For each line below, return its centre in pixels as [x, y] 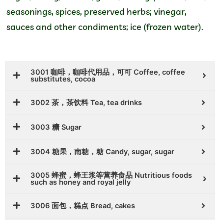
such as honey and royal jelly [81, 182]
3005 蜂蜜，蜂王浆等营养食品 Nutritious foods [111, 175]
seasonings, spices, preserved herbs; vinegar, [96, 11]
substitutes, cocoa [63, 79]
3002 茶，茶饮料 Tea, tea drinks [86, 103]
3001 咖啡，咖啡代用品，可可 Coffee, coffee [108, 72]
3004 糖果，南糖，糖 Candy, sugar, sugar [102, 152]
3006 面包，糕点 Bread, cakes [83, 206]
